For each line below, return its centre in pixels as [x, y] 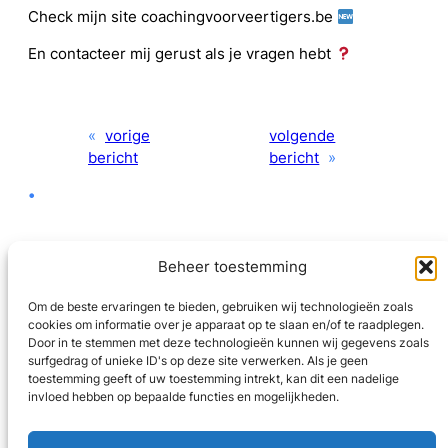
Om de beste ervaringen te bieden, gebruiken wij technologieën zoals [220, 306]
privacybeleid [224, 397]
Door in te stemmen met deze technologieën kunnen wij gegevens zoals [228, 342]
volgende [302, 135]
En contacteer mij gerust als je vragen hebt [181, 53]
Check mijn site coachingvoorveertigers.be [182, 17]
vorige [127, 135]
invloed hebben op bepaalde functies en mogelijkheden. [183, 396]
